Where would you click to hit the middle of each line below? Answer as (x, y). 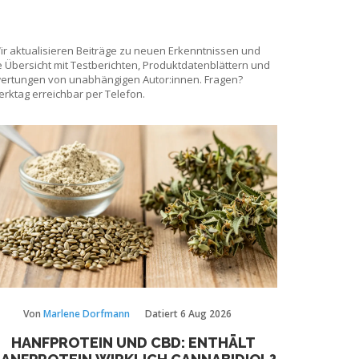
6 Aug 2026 (206, 313)
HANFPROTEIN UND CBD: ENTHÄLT (133, 342)
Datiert (162, 313)
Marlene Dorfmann (86, 313)
